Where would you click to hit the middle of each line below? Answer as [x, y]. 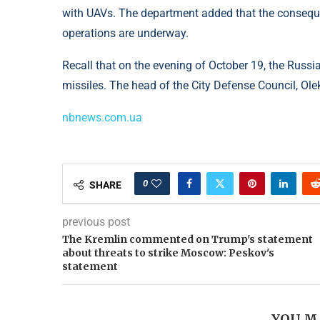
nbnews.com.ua [102, 118]
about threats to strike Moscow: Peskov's [168, 253]
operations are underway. [125, 34]
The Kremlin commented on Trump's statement [187, 240]
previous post [96, 222]
